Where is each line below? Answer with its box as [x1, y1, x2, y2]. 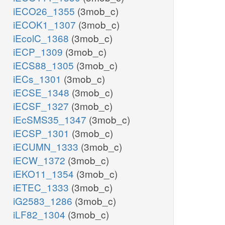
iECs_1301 [13, 72, 64, 86]
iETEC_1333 [13, 180, 71, 194]
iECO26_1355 [13, 4, 77, 18]
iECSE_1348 [13, 85, 72, 99]
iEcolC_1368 [13, 31, 71, 45]
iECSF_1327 [13, 99, 71, 113]
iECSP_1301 [13, 126, 72, 140]
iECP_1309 [13, 45, 65, 59]
